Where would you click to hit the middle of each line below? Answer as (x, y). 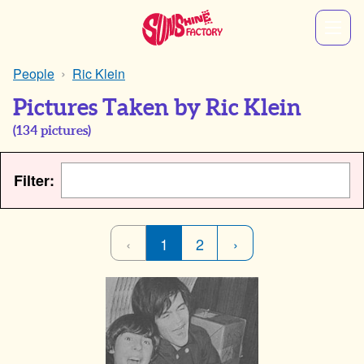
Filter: (34, 180)
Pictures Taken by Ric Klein (157, 108)
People (34, 74)
